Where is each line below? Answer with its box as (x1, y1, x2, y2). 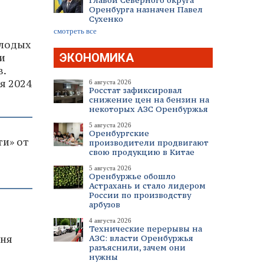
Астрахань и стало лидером (89, 180, 206, 191)
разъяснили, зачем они (89, 242, 186, 253)
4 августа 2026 (89, 217, 131, 224)
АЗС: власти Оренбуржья (89, 233, 193, 243)
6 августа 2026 (89, 78, 131, 85)
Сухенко (89, 14, 123, 24)
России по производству (89, 190, 191, 200)
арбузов (89, 199, 120, 210)
